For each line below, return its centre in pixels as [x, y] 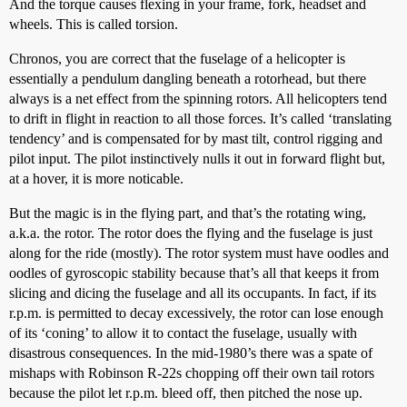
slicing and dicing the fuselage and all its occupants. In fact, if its [193, 293]
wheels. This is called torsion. [94, 24]
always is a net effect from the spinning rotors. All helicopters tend [198, 99]
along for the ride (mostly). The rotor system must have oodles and [199, 253]
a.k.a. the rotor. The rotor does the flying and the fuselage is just [191, 233]
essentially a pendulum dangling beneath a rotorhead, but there [188, 79]
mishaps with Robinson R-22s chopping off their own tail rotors [192, 373]
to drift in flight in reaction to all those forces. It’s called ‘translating [200, 119]
